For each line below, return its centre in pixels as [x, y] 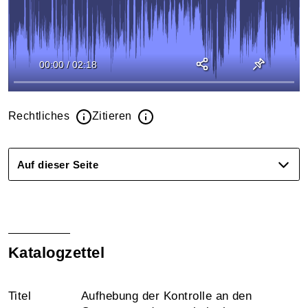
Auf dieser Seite [58, 164]
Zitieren [113, 116]
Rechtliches [41, 116]
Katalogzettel [57, 253]
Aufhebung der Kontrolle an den [167, 296]
